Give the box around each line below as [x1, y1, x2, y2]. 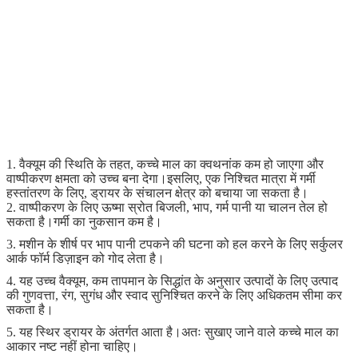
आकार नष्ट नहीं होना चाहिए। [6, 339, 138, 353]
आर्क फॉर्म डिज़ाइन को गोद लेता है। [6, 251, 165, 265]
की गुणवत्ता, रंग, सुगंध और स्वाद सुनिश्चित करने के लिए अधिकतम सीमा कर [6, 288, 342, 302]
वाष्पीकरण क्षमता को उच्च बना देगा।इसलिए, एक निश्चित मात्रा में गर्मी [6, 171, 316, 185]
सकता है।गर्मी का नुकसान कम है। [6, 214, 162, 229]
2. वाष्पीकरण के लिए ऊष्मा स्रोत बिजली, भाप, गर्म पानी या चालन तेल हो [6, 200, 328, 214]
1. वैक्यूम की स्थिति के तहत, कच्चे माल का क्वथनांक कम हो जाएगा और [6, 157, 324, 171]
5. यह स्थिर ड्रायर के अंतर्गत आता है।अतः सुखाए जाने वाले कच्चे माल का [6, 324, 339, 339]
